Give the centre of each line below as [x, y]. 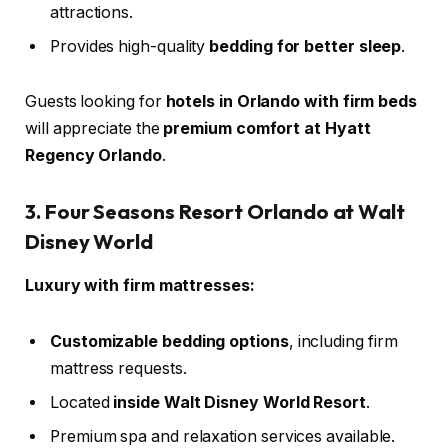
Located [82, 403]
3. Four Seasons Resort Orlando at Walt [215, 212]
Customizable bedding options [169, 342]
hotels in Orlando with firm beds [291, 102]
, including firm [343, 342]
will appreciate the [94, 129]
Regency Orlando [93, 156]
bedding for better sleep [305, 46]
